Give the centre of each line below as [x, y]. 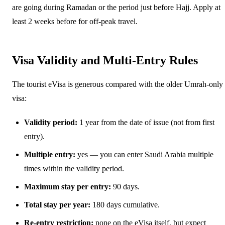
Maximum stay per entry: [68, 186]
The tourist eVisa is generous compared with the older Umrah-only [118, 84]
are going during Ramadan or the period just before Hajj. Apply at [116, 7]
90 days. [125, 186]
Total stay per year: [57, 204]
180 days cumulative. [125, 204]
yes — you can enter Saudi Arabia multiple [144, 154]
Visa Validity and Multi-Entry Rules [105, 60]
